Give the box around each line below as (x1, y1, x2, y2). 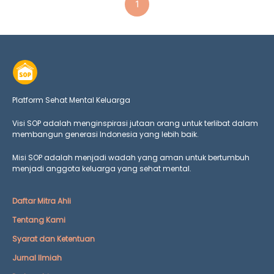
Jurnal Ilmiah (12, 253, 62, 264)
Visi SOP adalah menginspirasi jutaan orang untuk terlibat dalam (12, 118, 258, 129)
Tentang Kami (12, 215, 65, 226)
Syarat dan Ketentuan (12, 234, 95, 245)
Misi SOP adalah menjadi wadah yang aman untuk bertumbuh (12, 152, 250, 163)
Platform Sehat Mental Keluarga (12, 95, 130, 106)
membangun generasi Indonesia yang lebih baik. (12, 129, 199, 140)
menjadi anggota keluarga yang (12, 163, 139, 174)
